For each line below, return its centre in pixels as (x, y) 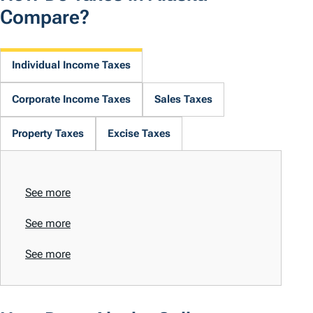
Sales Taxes (183, 100)
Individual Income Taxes (71, 65)
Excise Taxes (139, 134)
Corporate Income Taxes (71, 100)
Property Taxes (48, 134)
